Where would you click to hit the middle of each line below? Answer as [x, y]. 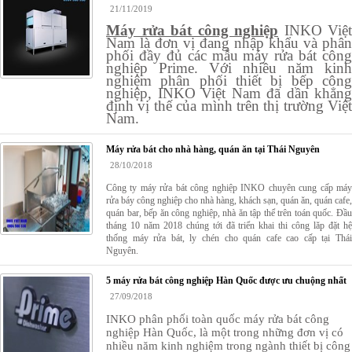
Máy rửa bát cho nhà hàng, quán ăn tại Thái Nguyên [213, 149]
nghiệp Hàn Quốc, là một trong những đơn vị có [225, 332]
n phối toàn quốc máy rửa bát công [243, 319]
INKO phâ [132, 319]
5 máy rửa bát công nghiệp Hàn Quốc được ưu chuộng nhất [226, 280]
